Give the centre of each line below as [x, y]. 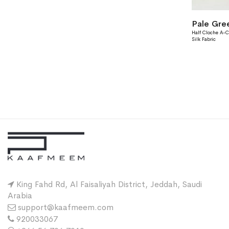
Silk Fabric [203, 39]
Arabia [20, 196]
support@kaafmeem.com [66, 208]
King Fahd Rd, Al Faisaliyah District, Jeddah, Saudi [109, 185]
